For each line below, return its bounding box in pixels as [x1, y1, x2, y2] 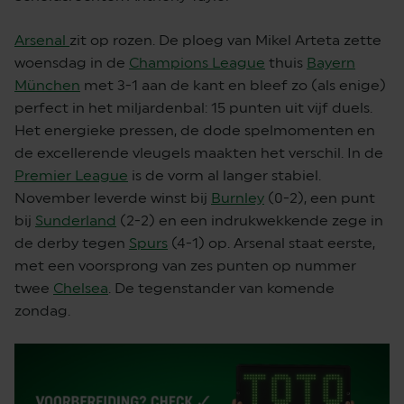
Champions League [129, 53, 265, 71]
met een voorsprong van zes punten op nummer [14, 256, 356, 274]
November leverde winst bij [14, 188, 211, 207]
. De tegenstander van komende [108, 279, 335, 297]
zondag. [14, 301, 70, 319]
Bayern [307, 53, 355, 71]
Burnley [211, 188, 264, 207]
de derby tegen [14, 234, 129, 252]
